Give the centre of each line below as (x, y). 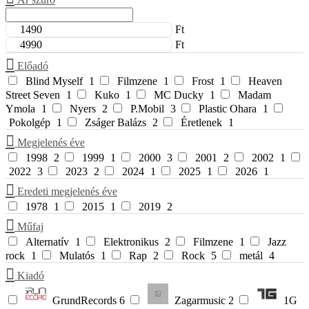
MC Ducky (179, 95)
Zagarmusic (200, 301)
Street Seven (33, 95)
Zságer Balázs (116, 123)
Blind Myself (54, 81)
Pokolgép (30, 123)
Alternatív (47, 242)
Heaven (265, 81)
